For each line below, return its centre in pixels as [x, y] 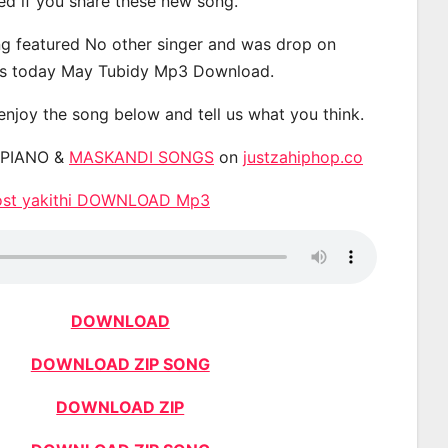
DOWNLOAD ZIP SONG [120, 363]
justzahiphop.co [303, 156]
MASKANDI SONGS [141, 156]
